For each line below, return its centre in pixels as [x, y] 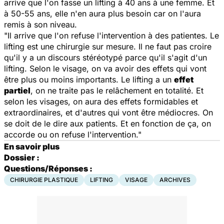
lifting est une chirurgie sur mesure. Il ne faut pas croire [108, 46]
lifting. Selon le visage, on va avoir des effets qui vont [105, 68]
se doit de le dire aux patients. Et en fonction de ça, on [107, 123]
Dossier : [22, 157]
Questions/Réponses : [48, 168]
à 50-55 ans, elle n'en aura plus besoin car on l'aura [102, 13]
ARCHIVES [175, 179]
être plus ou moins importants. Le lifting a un [89, 79]
